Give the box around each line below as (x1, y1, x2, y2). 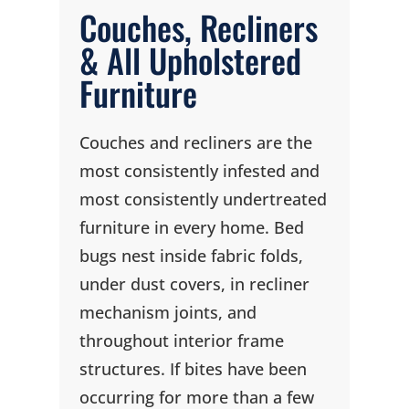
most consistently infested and (79, 159, 320, 183)
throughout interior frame (79, 329, 284, 352)
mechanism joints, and (79, 300, 257, 324)
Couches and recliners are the (79, 131, 312, 154)
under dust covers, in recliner (79, 272, 309, 296)
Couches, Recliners (79, 3, 318, 52)
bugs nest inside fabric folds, (79, 244, 303, 267)
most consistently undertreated (79, 187, 327, 211)
